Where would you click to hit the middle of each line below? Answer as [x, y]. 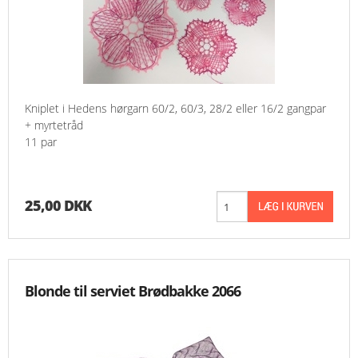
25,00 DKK [58, 206]
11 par [41, 142]
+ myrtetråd [54, 125]
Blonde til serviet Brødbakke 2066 [133, 291]
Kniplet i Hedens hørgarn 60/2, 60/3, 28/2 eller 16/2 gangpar [175, 109]
